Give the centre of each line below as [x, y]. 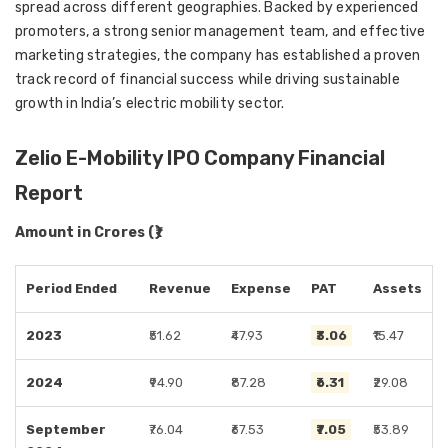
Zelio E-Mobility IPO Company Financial [200, 158]
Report [49, 193]
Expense [261, 288]
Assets [397, 288]
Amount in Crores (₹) [88, 232]
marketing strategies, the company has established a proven [218, 55]
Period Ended [71, 288]
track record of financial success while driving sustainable [207, 79]
